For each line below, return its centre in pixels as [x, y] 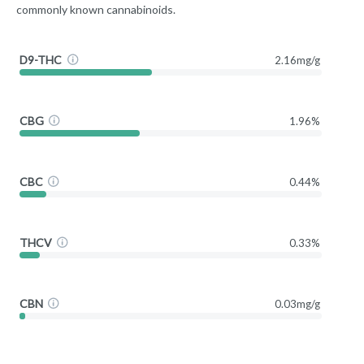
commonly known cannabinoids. [96, 10]
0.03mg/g [297, 303]
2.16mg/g [297, 60]
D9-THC [41, 59]
